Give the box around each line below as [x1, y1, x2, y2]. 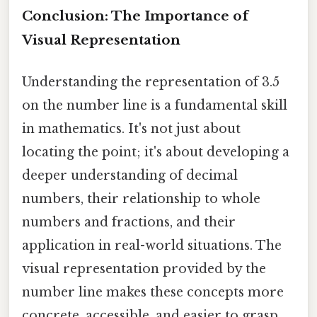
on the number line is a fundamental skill [22, 98, 287, 114]
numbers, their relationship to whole [22, 191, 260, 207]
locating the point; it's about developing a [22, 144, 289, 161]
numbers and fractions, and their [22, 214, 236, 231]
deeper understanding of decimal [22, 168, 238, 184]
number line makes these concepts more [22, 284, 284, 301]
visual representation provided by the [22, 261, 266, 277]
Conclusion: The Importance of [22, 7, 248, 24]
